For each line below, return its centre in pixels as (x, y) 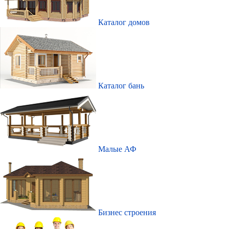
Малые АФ (117, 149)
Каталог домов (124, 22)
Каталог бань (121, 85)
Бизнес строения (127, 212)
